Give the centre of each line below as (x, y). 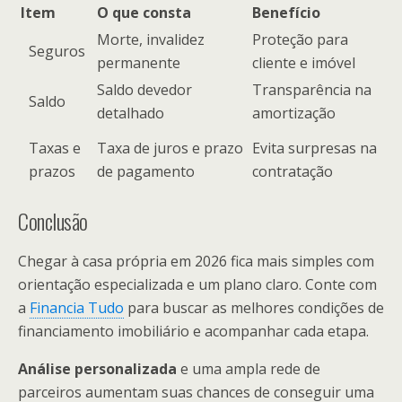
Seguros (57, 51)
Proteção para (300, 39)
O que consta (144, 12)
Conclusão (53, 220)
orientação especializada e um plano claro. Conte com (197, 284)
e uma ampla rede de (249, 368)
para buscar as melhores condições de (254, 307)
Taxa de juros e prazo (170, 148)
